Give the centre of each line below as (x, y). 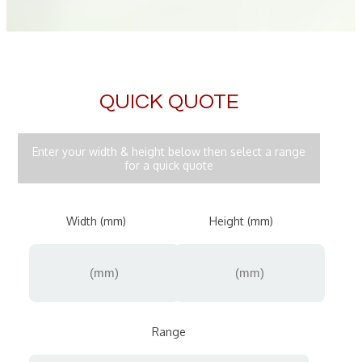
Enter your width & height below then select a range (169, 151)
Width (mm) (97, 221)
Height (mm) (242, 221)
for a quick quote (169, 165)
